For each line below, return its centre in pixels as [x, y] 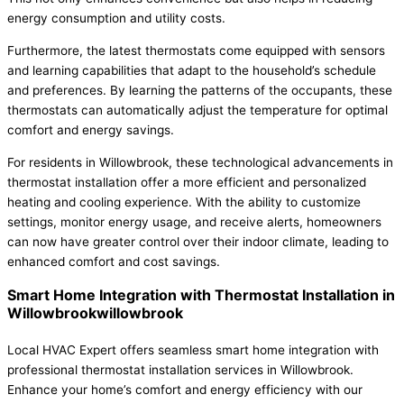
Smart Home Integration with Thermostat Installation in [201, 294]
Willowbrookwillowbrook [95, 312]
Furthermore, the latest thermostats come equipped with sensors [196, 50]
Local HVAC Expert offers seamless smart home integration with [193, 349]
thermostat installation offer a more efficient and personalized [187, 182]
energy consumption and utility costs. [116, 18]
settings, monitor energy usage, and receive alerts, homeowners [194, 221]
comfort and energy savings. [91, 129]
